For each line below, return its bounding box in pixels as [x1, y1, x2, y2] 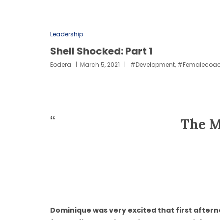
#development [130, 60, 175, 69]
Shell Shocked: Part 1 [50, 44, 153, 58]
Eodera [50, 60, 71, 69]
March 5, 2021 [80, 60, 120, 69]
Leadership [50, 30, 83, 38]
